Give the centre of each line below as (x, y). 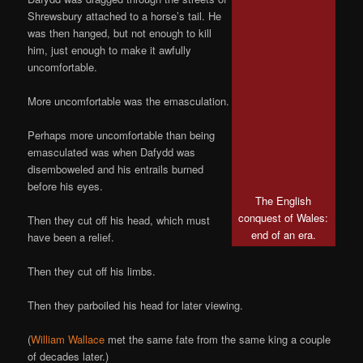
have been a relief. (71, 237)
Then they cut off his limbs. (92, 271)
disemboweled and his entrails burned (116, 169)
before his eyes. (66, 186)
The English (284, 200)
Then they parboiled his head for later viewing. (136, 305)
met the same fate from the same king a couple (218, 340)
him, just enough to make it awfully (110, 49)
